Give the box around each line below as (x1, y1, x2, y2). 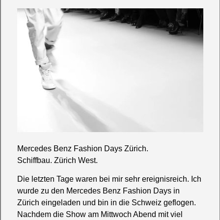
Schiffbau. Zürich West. (17, 156, 98, 165)
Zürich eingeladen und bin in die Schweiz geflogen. (17, 198, 196, 207)
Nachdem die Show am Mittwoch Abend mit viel (17, 210, 183, 219)
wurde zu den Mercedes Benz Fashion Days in (17, 187, 180, 195)
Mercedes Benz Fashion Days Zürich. (17, 144, 149, 153)
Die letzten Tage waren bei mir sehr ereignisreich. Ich (17, 175, 202, 184)
